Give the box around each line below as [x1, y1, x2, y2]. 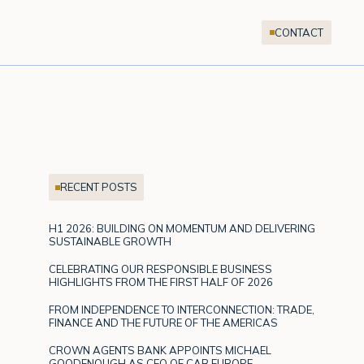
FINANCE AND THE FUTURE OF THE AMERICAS [49, 315, 279, 329]
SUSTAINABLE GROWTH [49, 234, 172, 248]
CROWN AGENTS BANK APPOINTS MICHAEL [49, 343, 272, 357]
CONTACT [275, 26, 323, 39]
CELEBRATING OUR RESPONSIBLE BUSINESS [49, 262, 273, 275]
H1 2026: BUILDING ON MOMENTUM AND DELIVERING [49, 221, 316, 235]
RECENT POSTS [60, 180, 138, 193]
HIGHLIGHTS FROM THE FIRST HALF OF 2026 [49, 275, 274, 288]
